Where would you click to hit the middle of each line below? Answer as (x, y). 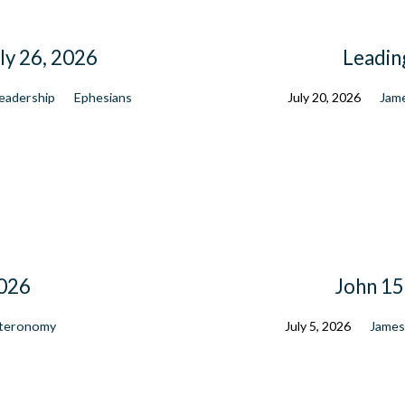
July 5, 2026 (318, 326)
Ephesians (104, 98)
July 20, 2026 (324, 98)
